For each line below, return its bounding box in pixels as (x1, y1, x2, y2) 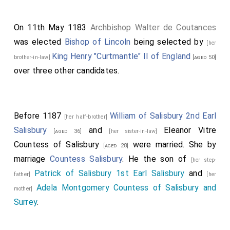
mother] (13, 185, 36, 192)
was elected (13, 37, 65, 47)
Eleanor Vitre (164, 125, 217, 135)
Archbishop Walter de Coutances (90, 23, 217, 32)
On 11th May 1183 (13, 23, 90, 32)
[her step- (190, 157, 217, 163)
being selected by (130, 37, 207, 47)
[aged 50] (190, 54, 217, 61)
